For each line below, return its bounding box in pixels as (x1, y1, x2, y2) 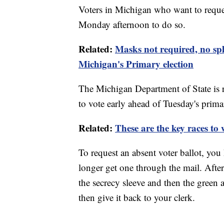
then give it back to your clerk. (78, 190, 195, 203)
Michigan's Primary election (78, 56, 193, 70)
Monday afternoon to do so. (78, 17, 185, 30)
